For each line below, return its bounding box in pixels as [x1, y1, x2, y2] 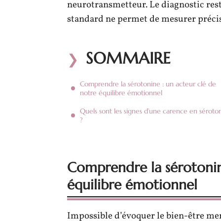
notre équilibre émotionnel [80, 88, 162, 97]
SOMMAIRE [86, 48, 171, 68]
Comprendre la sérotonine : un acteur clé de [80, 79, 216, 88]
